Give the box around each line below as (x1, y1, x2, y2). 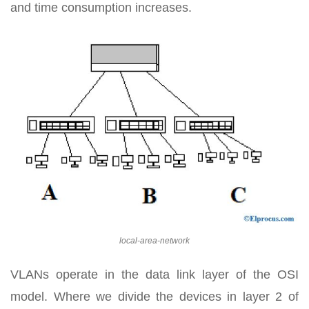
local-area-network (119, 236, 190, 246)
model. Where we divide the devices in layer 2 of (10, 290, 299, 304)
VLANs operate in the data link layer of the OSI (10, 268, 299, 282)
